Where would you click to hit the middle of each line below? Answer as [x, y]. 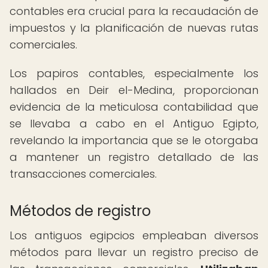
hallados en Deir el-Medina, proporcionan [134, 90]
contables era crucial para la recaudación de [134, 11]
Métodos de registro [80, 211]
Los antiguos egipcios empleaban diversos [134, 235]
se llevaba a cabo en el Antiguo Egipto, [134, 124]
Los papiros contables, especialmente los [134, 73]
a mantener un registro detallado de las [134, 157]
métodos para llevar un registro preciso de [134, 252]
